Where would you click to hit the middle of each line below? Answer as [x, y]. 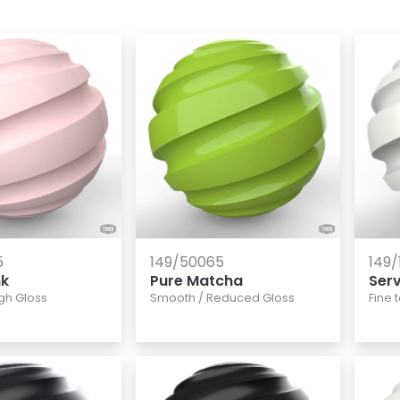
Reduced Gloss [250, 297]
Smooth [172, 297]
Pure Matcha [196, 280]
